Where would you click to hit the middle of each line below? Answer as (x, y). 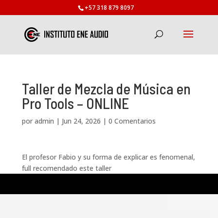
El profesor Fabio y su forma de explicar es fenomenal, (108, 157)
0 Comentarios (132, 121)
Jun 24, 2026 (81, 121)
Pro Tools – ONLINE (75, 103)
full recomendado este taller (66, 168)
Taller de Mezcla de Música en (106, 89)
